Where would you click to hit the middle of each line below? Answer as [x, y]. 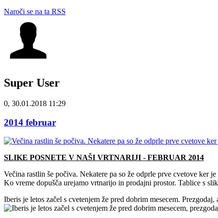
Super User [32, 82]
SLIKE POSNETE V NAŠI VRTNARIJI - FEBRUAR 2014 [104, 158]
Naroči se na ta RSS [35, 11]
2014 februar [30, 122]
